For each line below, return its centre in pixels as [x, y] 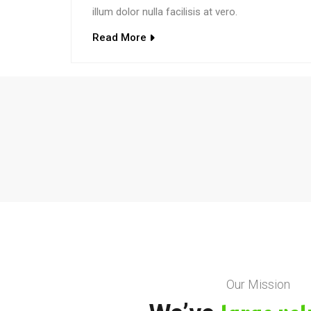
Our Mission [258, 284]
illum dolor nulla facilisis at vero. [165, 11]
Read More [119, 37]
